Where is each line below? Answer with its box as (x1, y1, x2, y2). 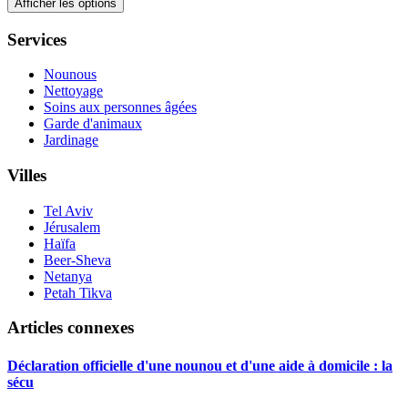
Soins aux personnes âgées (44, 99, 197, 116)
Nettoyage (44, 83, 103, 99)
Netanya (44, 268, 92, 284)
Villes (7, 165, 46, 185)
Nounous (44, 66, 97, 83)
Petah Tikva (44, 284, 112, 301)
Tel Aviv (44, 202, 93, 219)
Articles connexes (7, 318, 134, 338)
